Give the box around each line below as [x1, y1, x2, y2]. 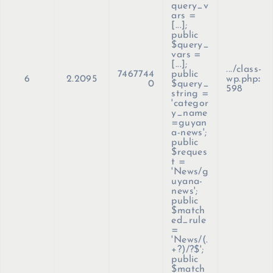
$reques [171, 147, 208, 158]
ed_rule [171, 216, 207, 226]
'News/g [171, 167, 209, 177]
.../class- [226, 65, 262, 75]
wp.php [226, 74, 258, 85]
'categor [171, 99, 209, 109]
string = [171, 89, 209, 99]
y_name [171, 108, 208, 119]
